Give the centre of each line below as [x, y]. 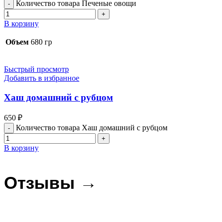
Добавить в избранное [42, 78]
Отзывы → [51, 183]
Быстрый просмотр [36, 69]
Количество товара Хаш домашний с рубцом [92, 128]
